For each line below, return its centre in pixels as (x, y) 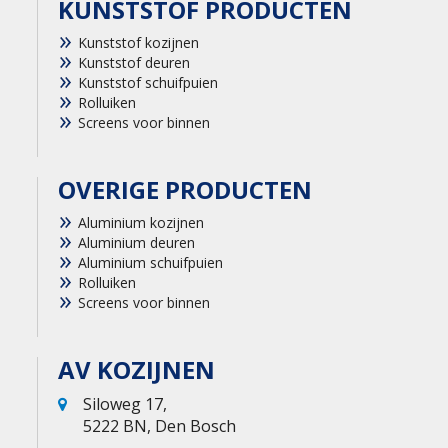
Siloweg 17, (125, 404)
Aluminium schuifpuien (151, 263)
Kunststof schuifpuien (148, 83)
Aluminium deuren (137, 243)
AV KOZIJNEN (137, 370)
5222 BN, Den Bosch (160, 426)
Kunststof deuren (134, 63)
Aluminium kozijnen (141, 223)
